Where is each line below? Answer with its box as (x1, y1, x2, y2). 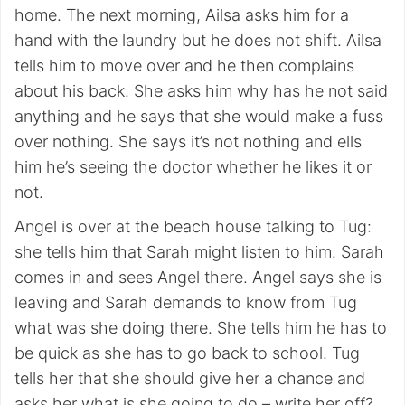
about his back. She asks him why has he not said (14, 81, 388, 100)
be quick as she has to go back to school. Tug (14, 344, 360, 363)
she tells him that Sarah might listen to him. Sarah (14, 242, 384, 261)
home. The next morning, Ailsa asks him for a (14, 5, 349, 24)
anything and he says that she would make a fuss (14, 107, 383, 126)
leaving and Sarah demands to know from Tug (14, 293, 357, 312)
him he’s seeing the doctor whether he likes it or (14, 157, 372, 176)
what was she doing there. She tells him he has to (14, 318, 387, 337)
